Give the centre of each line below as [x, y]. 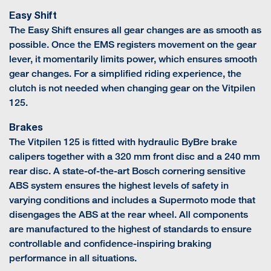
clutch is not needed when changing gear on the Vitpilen [132, 88]
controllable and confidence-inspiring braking [110, 244]
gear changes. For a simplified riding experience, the [125, 74]
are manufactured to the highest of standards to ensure [130, 229]
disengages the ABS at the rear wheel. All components [129, 215]
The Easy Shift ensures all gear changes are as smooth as [135, 30]
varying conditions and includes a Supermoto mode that [132, 200]
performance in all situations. [73, 258]
